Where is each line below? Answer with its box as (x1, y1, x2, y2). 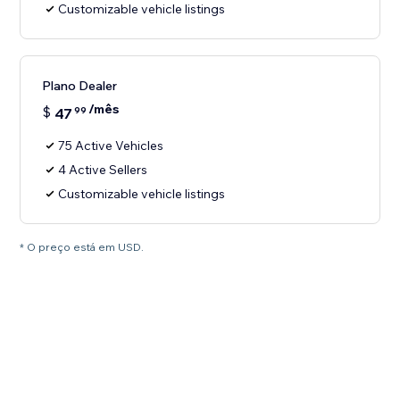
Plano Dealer (42, 78, 118, 95)
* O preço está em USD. (20, 240, 145, 254)
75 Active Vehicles (58, 137, 164, 154)
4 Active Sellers (58, 162, 148, 179)
